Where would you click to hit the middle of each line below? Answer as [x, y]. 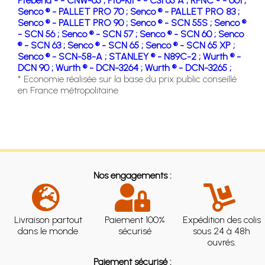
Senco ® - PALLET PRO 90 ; [74, 22]
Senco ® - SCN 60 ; [179, 34]
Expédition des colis [222, 219]
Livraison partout [48, 219]
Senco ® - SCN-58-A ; [63, 56]
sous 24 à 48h [222, 231]
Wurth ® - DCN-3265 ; [188, 67]
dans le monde [48, 231]
